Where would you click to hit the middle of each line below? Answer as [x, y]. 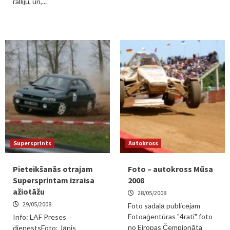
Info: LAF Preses [40, 217]
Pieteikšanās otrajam [53, 169]
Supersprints [32, 143]
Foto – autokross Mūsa [170, 169]
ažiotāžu [29, 191]
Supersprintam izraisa [54, 180]
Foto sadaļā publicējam [164, 206]
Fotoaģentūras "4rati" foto [170, 216]
